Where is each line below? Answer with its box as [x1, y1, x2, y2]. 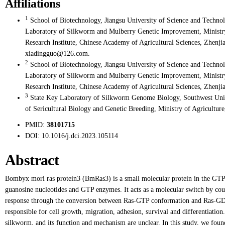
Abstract [5, 152, 59, 168]
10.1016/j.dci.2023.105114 [42, 132, 118, 140]
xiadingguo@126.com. [25, 50, 90, 57]
